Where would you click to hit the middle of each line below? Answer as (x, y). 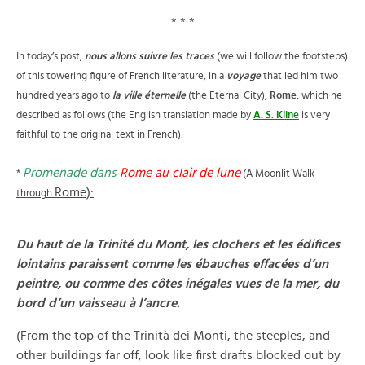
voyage (244, 76)
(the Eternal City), (229, 96)
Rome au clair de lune (180, 173)
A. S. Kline (276, 115)
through (35, 193)
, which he (319, 96)
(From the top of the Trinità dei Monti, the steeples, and (173, 336)
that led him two (299, 76)
